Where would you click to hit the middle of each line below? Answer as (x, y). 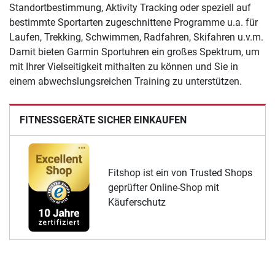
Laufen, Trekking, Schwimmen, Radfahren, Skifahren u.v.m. (136, 37)
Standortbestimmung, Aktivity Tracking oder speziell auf (130, 8)
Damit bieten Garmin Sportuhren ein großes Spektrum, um (134, 52)
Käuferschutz (137, 202)
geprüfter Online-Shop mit (164, 187)
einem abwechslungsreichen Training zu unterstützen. (126, 82)
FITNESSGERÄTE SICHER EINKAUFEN (103, 120)
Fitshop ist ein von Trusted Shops (180, 172)
